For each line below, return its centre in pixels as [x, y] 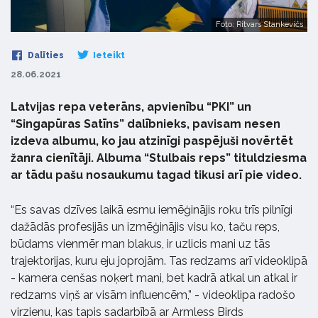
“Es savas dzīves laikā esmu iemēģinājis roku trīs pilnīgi [152, 210]
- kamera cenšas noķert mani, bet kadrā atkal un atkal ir [154, 278]
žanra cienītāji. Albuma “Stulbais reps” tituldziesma [159, 158]
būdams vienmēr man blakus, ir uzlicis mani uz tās [141, 244]
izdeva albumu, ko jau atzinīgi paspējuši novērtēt [152, 141]
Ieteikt [108, 56]
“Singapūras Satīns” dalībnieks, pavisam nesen [146, 124]
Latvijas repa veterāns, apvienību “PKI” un [131, 107]
